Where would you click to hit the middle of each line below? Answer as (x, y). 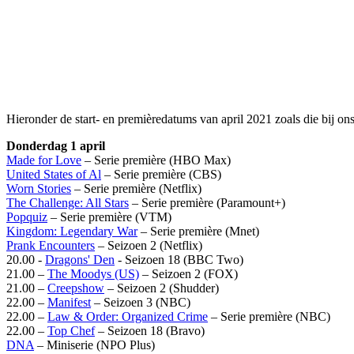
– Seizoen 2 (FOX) (188, 273)
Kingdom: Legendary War (72, 231)
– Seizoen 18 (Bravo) (150, 330)
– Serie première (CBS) (161, 174)
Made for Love (44, 160)
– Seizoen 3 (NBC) (141, 302)
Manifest (69, 302)
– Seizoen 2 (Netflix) (149, 245)
